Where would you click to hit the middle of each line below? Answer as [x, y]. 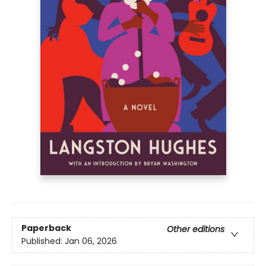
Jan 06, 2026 [91, 241]
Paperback [46, 228]
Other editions [196, 229]
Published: [43, 241]
